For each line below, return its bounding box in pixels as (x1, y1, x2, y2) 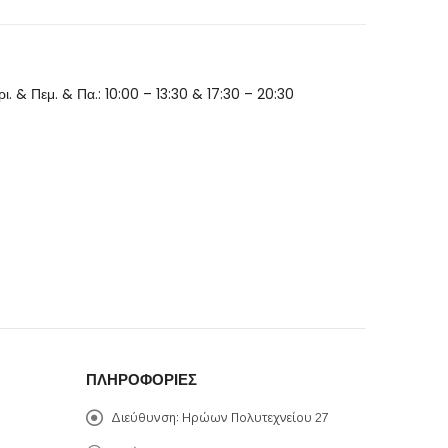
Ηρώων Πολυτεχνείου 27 (182, 412, 329, 425)
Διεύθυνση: (111, 412, 179, 425)
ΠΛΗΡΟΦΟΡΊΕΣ (86, 369, 197, 390)
